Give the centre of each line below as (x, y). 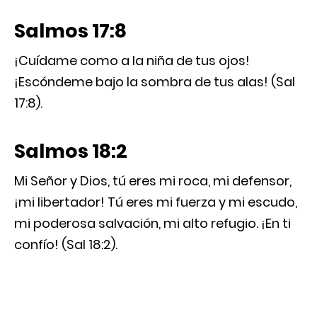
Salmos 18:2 (71, 151)
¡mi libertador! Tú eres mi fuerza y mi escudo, (156, 202)
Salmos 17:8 (70, 30)
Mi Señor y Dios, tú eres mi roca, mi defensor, (153, 180)
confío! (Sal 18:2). (66, 244)
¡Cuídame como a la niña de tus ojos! (132, 60)
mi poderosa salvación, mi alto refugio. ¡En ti (152, 223)
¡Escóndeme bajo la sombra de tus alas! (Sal (155, 81)
